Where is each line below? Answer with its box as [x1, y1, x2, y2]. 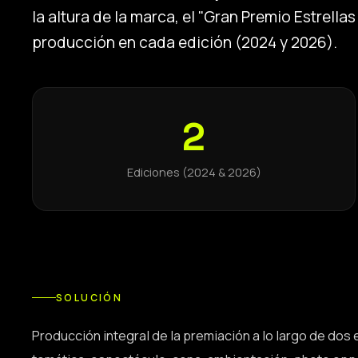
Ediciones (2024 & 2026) [126, 165, 261, 181]
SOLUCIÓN [56, 291, 123, 305]
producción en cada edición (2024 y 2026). [32, 32, 337, 54]
